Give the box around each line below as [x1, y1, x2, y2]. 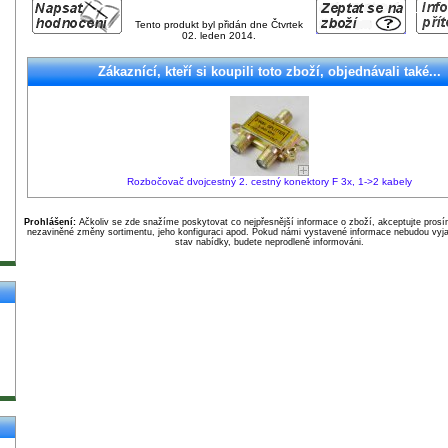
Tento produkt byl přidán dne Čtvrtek [135, 18, 303, 30]
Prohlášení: [23, 216, 76, 227]
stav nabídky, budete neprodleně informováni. [174, 236, 364, 247]
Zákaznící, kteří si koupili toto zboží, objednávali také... [97, 64, 441, 80]
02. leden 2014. [182, 29, 256, 41]
